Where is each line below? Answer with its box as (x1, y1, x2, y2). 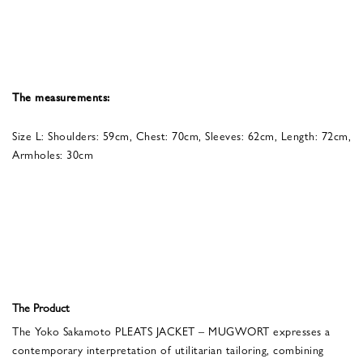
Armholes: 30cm (12, 145, 93, 162)
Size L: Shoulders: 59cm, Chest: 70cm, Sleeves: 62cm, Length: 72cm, (12, 126, 351, 143)
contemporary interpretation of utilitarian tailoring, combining (12, 340, 324, 357)
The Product (12, 298, 70, 315)
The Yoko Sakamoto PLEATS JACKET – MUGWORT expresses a (12, 322, 331, 339)
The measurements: (12, 88, 113, 105)
